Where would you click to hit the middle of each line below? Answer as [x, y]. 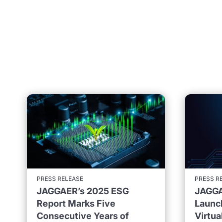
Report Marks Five [76, 203]
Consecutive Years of [83, 216]
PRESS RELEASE [60, 178]
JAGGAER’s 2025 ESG [83, 191]
